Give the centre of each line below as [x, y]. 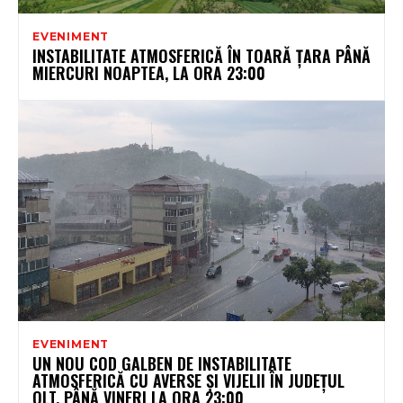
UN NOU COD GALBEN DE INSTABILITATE [162, 363]
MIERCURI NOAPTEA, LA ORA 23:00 [149, 72]
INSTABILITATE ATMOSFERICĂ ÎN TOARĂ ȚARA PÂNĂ [201, 55]
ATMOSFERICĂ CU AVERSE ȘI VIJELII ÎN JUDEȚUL [188, 380]
